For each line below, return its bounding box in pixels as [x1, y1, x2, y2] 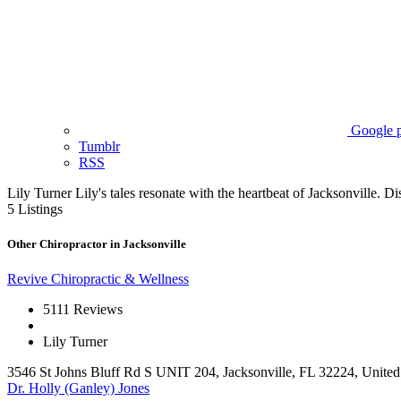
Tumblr [79, 138, 120, 154]
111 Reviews [50, 302, 123, 318]
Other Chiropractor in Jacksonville [7, 237, 186, 252]
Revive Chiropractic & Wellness [7, 271, 189, 287]
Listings [18, 200, 63, 217]
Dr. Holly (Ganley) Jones [7, 380, 149, 397]
